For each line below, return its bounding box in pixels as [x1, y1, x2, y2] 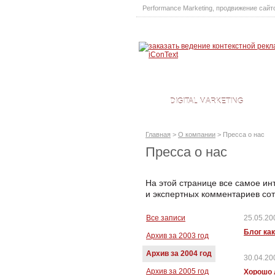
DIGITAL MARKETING [170, 97, 243, 106]
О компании [178, 131, 215, 138]
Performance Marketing [142, 4, 212, 12]
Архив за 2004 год [146, 249, 212, 258]
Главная [145, 131, 171, 138]
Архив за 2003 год [146, 231, 209, 240]
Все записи [146, 213, 185, 222]
